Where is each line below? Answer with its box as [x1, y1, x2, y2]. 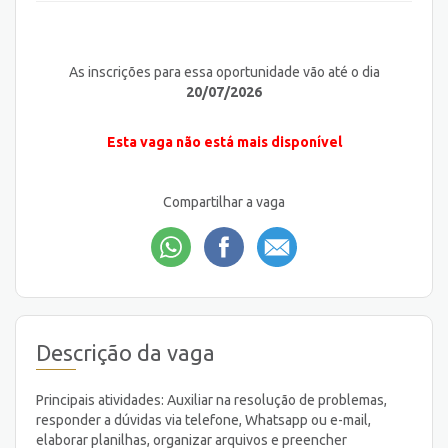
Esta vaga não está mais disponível [106, 134, 342, 151]
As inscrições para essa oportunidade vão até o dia [68, 64, 380, 81]
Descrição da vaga [36, 339, 215, 365]
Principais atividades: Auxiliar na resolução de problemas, [36, 391, 387, 408]
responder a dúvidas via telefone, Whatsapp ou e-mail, [36, 411, 371, 428]
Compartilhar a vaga [163, 194, 285, 211]
